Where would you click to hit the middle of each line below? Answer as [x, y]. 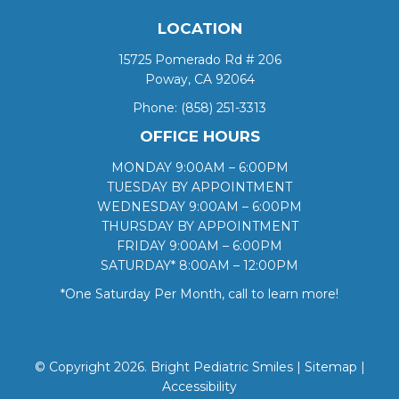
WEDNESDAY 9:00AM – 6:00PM [199, 207]
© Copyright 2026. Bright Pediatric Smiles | [169, 367]
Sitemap [330, 367]
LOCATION [199, 29]
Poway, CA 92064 [199, 80]
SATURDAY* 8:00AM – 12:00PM [199, 266]
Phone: [157, 108]
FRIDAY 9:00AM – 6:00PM [199, 246]
